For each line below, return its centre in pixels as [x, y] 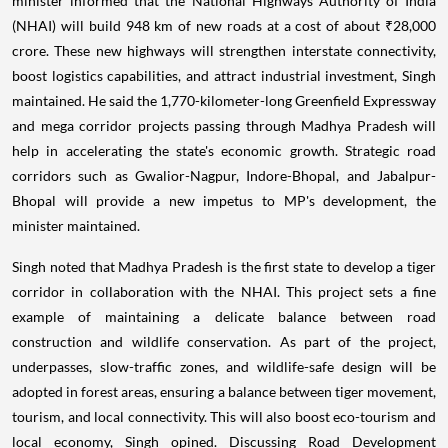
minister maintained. [76, 225]
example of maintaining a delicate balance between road [224, 316]
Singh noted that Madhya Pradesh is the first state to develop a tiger [224, 266]
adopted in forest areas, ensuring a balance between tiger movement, [224, 391]
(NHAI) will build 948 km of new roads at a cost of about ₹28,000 [224, 25]
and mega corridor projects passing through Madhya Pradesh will [224, 125]
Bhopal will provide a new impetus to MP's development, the [224, 200]
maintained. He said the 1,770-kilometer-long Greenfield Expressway [224, 100]
